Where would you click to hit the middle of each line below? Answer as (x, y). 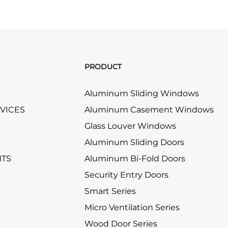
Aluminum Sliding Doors (134, 142)
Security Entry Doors (126, 175)
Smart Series (110, 191)
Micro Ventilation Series (132, 207)
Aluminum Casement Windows (149, 110)
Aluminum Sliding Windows (142, 93)
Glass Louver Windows (130, 126)
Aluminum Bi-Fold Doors (135, 159)
